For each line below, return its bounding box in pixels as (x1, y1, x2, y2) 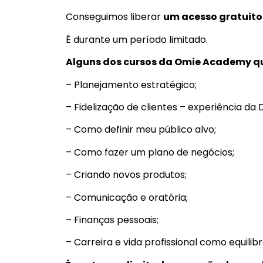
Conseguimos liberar (66, 10, 163, 24)
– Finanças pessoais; (66, 213, 159, 227)
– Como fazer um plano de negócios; (66, 145, 234, 159)
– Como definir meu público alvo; (66, 123, 216, 137)
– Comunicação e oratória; (66, 190, 188, 204)
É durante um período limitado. (66, 32, 208, 46)
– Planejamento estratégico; (66, 77, 197, 92)
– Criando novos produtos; (66, 168, 187, 182)
